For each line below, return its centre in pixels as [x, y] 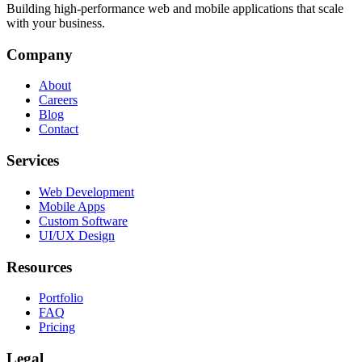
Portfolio [61, 298]
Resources [39, 267]
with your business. [56, 23]
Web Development [86, 192]
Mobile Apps [72, 206]
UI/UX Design [77, 235]
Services [33, 161]
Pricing [57, 327]
